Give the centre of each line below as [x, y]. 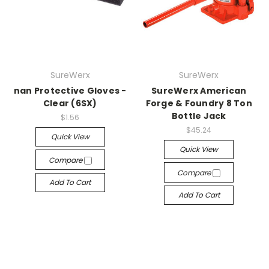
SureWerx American [199, 91]
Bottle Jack [199, 116]
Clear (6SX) [70, 103]
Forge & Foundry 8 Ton [199, 103]
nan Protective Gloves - [70, 91]
